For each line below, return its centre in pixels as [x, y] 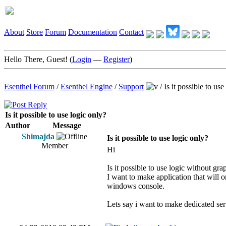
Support [131, 87]
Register [117, 59]
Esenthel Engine [87, 87]
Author [18, 125]
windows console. [136, 186]
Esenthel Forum [29, 87]
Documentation [93, 32]
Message [67, 125]
